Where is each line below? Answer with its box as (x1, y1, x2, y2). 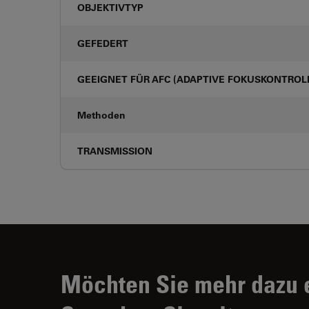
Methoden (77, 108, 126, 121)
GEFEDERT (77, 37, 128, 50)
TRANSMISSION (77, 144, 152, 157)
